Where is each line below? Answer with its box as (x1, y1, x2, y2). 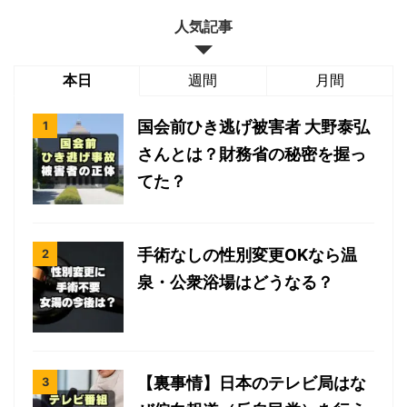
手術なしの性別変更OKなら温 (137, 245, 357, 265)
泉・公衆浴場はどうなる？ (137, 273, 333, 293)
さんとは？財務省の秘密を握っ (137, 144, 366, 164)
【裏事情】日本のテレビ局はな (137, 373, 366, 393)
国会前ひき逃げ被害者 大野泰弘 (137, 117, 370, 137)
